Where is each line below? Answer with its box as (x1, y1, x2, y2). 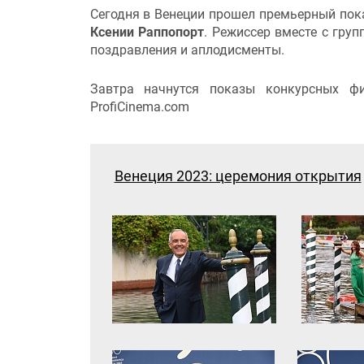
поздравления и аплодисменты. (89, 42, 284, 58)
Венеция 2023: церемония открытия (114, 167, 362, 185)
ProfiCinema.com (89, 99, 193, 115)
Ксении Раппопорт (89, 24, 205, 41)
